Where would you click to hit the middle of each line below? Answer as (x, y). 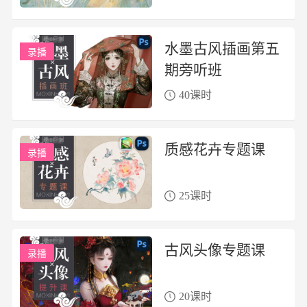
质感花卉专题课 (215, 149)
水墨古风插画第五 (222, 49)
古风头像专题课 (215, 250)
